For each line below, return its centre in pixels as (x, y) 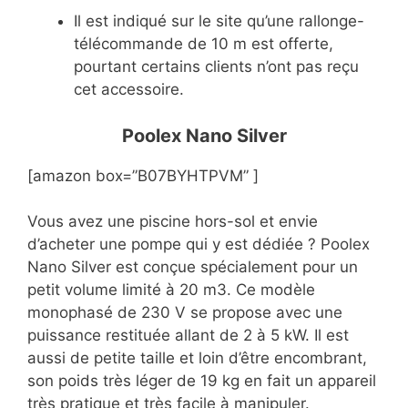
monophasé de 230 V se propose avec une (185, 313)
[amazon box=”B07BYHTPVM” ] (143, 175)
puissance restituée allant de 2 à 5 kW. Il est (188, 336)
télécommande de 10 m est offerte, (204, 44)
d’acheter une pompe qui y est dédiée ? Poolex (199, 245)
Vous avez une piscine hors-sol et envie (173, 222)
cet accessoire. (129, 90)
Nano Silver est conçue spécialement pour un (193, 267)
